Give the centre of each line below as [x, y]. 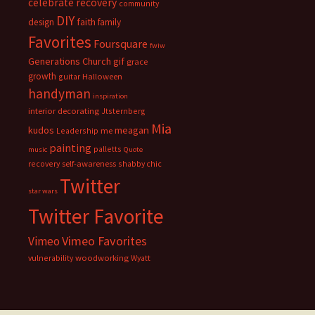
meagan [132, 130]
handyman [59, 94]
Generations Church [70, 61]
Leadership [77, 130]
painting [70, 148]
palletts [108, 149]
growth [42, 76]
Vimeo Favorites [104, 241]
